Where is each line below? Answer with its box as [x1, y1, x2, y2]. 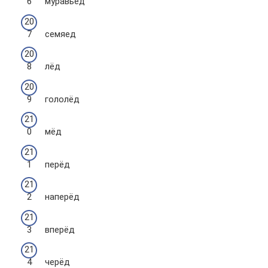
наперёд [45, 191, 80, 202]
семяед [45, 28, 76, 39]
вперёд [45, 224, 75, 235]
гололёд [45, 93, 80, 105]
